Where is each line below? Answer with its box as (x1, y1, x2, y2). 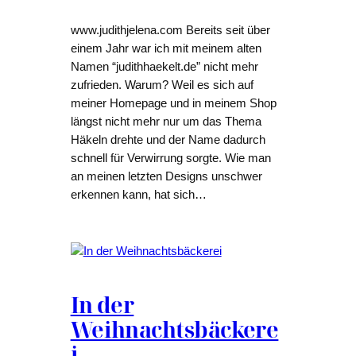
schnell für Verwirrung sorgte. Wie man (70, 152, 271, 165)
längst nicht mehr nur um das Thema (70, 115, 261, 129)
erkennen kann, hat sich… (70, 188, 207, 202)
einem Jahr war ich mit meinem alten (70, 42, 261, 56)
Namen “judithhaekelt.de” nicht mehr (70, 60, 258, 74)
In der (70, 290, 134, 320)
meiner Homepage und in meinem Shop (70, 97, 277, 110)
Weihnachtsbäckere (70, 315, 279, 345)
